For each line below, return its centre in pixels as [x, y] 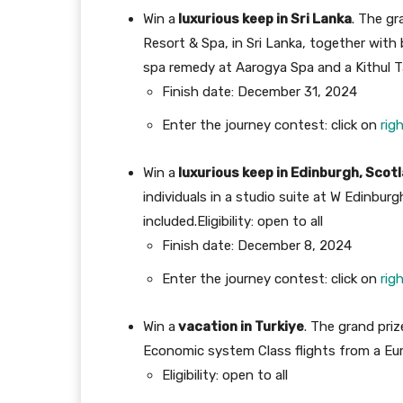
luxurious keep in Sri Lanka [264, 19]
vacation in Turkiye [240, 327]
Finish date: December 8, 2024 [257, 246]
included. [170, 222]
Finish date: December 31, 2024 [260, 92]
